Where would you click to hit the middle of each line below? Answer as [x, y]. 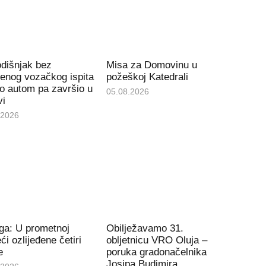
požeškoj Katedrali [148, 77]
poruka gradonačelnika [157, 252]
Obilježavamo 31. [145, 229]
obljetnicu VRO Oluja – [157, 240]
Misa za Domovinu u [152, 65]
